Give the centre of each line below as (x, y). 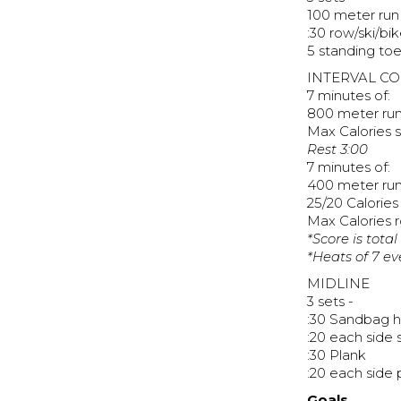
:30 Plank (337, 356)
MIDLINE (339, 284)
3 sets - (331, 302)
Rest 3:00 (338, 150)
